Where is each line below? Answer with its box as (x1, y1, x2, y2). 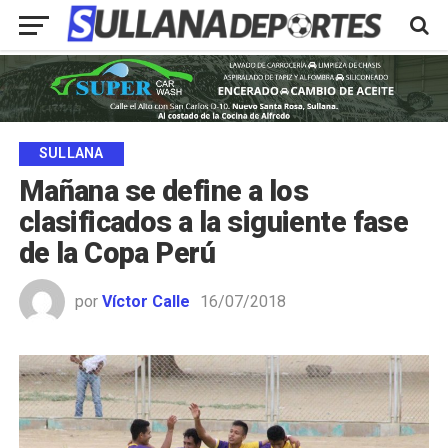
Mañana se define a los (18, 174, 308, 209)
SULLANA (38, 145, 104, 163)
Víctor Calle (101, 292, 190, 312)
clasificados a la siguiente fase (18, 205, 409, 240)
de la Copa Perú (18, 236, 216, 271)
